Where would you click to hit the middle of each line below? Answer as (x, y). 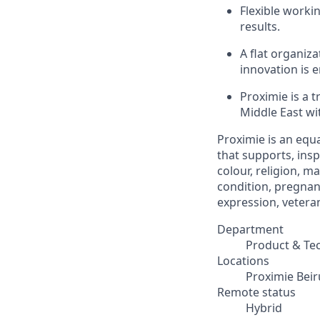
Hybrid (264, 308)
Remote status (256, 292)
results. (260, 26)
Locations (243, 261)
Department (250, 229)
